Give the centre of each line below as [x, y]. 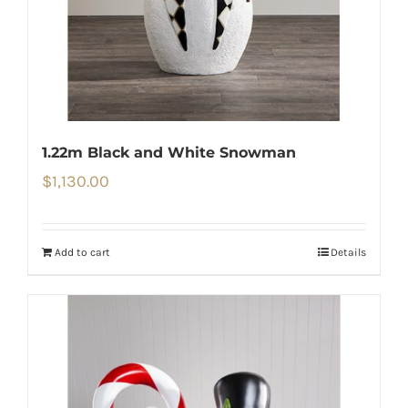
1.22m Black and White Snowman [169, 153]
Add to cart [82, 253]
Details [348, 253]
